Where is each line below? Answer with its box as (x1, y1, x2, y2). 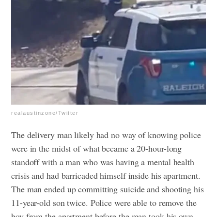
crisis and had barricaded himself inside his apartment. (11, 169, 201, 181)
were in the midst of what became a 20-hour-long (11, 142, 182, 154)
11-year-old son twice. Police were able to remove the (11, 196, 197, 208)
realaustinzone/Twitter (11, 109, 78, 116)
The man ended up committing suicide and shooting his (11, 183, 204, 195)
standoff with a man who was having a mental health (11, 155, 194, 168)
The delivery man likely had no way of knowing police (11, 128, 201, 140)
